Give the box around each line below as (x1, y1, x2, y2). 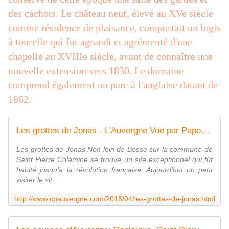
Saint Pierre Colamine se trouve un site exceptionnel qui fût (16, 155, 213, 164)
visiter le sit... (16, 176, 58, 185)
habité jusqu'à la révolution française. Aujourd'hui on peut (16, 166, 213, 174)
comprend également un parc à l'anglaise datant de (8, 79, 218, 91)
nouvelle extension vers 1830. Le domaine (8, 65, 184, 77)
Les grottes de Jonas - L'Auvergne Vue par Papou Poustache (201, 126, 210, 136)
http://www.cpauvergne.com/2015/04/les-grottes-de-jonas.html (14, 195, 215, 203)
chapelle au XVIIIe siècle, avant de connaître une (8, 51, 213, 62)
